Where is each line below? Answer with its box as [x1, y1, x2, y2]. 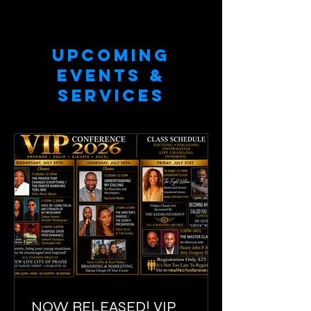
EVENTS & [57, 65, 165, 86]
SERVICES [57, 85, 165, 106]
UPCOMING [52, 44, 170, 66]
